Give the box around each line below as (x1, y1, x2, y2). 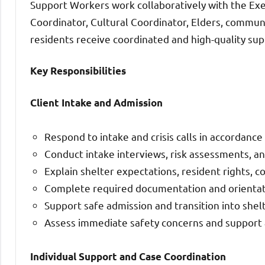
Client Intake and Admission (30, 96, 163, 109)
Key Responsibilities (30, 64, 126, 77)
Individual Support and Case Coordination (30, 250, 226, 263)
